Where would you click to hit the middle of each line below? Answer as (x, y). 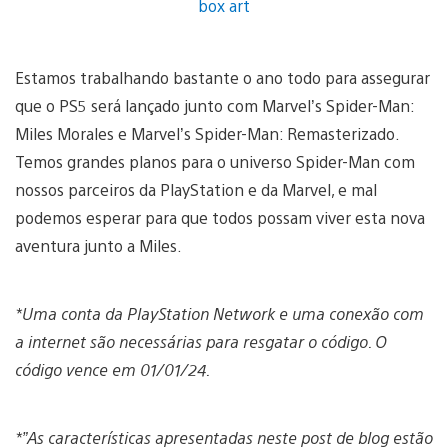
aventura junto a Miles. (98, 245)
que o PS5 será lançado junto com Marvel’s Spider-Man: (214, 105)
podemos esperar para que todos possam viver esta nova (220, 217)
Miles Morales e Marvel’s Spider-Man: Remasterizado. (207, 133)
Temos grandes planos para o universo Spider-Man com (215, 161)
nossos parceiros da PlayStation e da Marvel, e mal (196, 189)
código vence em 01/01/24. (112, 369)
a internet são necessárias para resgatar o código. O (201, 341)
